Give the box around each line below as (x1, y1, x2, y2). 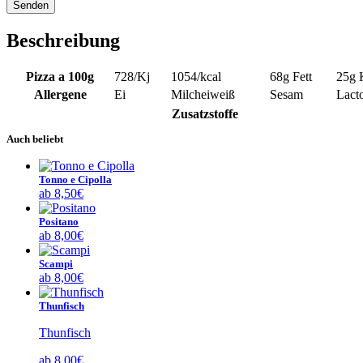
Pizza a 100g (26, 70, 94, 84)
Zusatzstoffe (171, 107, 238, 122)
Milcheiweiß (171, 88, 235, 102)
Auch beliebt (6, 133, 63, 146)
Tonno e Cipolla (39, 173, 112, 186)
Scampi (39, 258, 73, 271)
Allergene (33, 88, 87, 102)
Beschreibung (6, 29, 120, 51)
